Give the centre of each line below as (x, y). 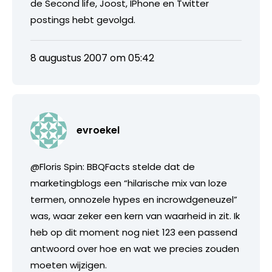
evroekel (98, 130)
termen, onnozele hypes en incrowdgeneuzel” (134, 199)
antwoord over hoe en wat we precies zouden (135, 248)
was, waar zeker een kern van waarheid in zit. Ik (135, 216)
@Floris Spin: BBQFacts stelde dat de (113, 166)
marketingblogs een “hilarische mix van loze (129, 183)
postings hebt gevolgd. (83, 19)
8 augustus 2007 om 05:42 (92, 58)
